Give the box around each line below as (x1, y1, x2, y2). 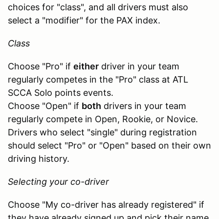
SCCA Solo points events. (8, 87, 113, 98)
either (73, 61, 99, 71)
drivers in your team (101, 100, 186, 111)
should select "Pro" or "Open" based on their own (8, 140, 211, 151)
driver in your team (99, 61, 179, 71)
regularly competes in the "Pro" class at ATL (8, 74, 188, 85)
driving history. (8, 153, 69, 164)
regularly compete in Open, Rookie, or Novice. (8, 113, 198, 124)
